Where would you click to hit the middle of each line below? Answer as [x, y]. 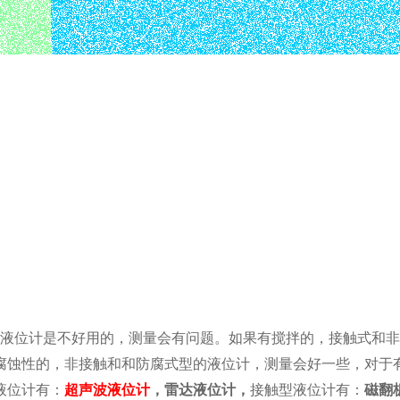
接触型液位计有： [307, 390]
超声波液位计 [107, 390]
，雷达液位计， [200, 390]
